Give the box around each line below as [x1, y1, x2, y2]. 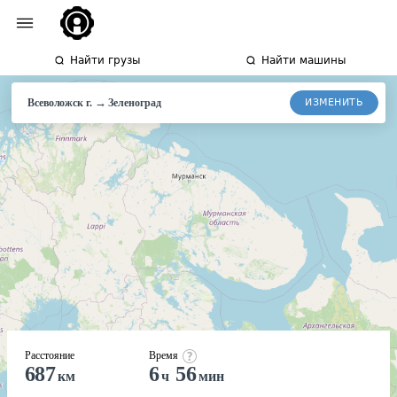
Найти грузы [69, 54, 140, 66]
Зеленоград [108, 97, 161, 109]
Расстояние [25, 349, 74, 362]
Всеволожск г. [27, 97, 92, 109]
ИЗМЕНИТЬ [305, 96, 363, 108]
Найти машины [261, 54, 346, 66]
